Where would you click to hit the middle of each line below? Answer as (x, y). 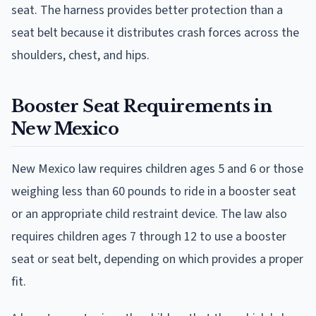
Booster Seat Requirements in (142, 106)
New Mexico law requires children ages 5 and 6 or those (157, 169)
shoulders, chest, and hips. (80, 55)
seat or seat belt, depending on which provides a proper (157, 259)
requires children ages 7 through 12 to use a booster (149, 236)
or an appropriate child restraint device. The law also (149, 214)
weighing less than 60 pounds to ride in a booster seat (154, 191)
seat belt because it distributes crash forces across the (155, 32)
